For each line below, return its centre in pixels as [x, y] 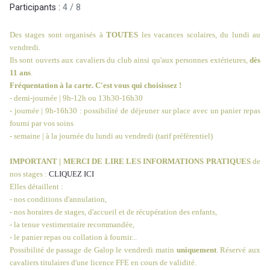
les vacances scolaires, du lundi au [201, 35]
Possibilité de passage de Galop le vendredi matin [93, 250]
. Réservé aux [238, 250]
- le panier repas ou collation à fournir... [73, 237]
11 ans [20, 73]
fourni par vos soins [42, 124]
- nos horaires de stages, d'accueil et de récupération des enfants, [113, 212]
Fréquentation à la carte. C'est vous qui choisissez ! [96, 86]
